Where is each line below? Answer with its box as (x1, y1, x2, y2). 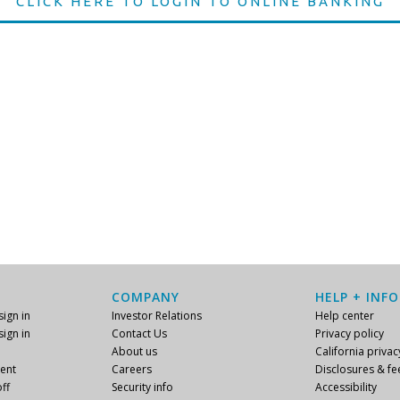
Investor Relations (112, 308, 202, 323)
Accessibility (315, 379, 377, 395)
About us (112, 344, 157, 359)
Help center (315, 308, 374, 323)
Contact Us (112, 326, 167, 341)
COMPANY (112, 288, 179, 305)
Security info (112, 379, 173, 395)
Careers (112, 362, 152, 377)
